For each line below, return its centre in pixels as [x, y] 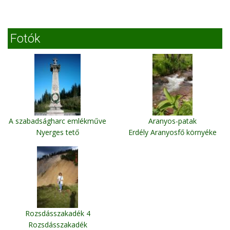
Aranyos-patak [172, 121]
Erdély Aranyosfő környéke [172, 132]
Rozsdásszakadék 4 [57, 214]
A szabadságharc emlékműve [57, 121]
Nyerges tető [57, 132]
